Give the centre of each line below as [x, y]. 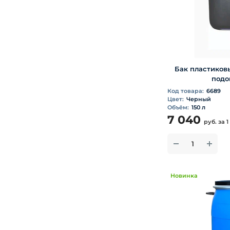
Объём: [178, 107]
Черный [199, 99]
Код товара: [186, 91]
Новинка [184, 176]
